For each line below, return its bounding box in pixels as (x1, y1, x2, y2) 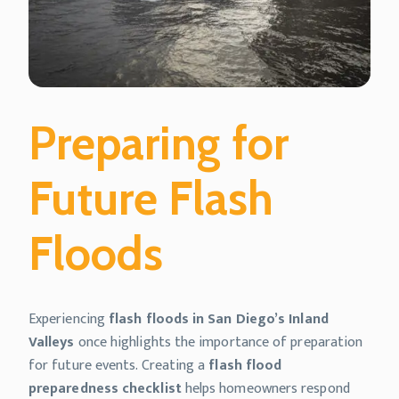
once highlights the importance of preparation (74, 330, 363, 354)
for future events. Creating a (28, 354, 209, 378)
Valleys (28, 330, 75, 354)
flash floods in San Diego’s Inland (109, 307, 329, 331)
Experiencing (28, 307, 110, 331)
